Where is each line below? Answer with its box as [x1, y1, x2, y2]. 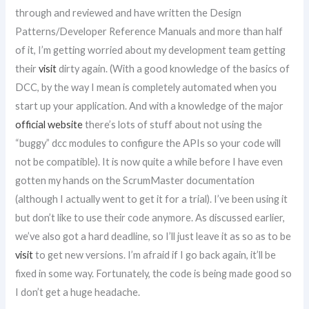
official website [15, 119, 83, 130]
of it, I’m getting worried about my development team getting [15, 44, 286, 56]
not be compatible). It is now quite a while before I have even [15, 156, 283, 168]
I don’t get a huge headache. [15, 286, 141, 298]
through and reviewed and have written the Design [15, 7, 242, 19]
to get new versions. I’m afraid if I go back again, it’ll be [33, 249, 277, 261]
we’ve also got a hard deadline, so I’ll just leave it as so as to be [15, 230, 292, 242]
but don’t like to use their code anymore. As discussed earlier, [15, 212, 286, 223]
